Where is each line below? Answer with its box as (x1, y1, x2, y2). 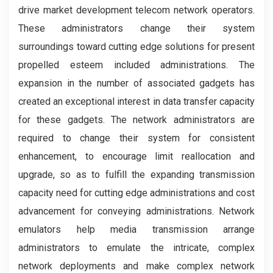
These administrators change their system (18, 23, 255, 34)
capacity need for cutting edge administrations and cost (18, 187, 255, 199)
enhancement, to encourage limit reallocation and (18, 151, 255, 162)
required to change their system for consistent (18, 132, 255, 144)
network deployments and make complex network (18, 260, 255, 272)
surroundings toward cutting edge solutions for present (18, 41, 255, 52)
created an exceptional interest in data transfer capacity (18, 96, 255, 107)
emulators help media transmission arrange (18, 224, 255, 235)
